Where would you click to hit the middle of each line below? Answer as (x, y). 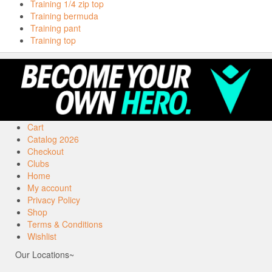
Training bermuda (64, 15)
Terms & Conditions (65, 224)
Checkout (46, 151)
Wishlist (42, 236)
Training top (53, 40)
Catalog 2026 (53, 139)
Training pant (56, 28)
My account (49, 188)
